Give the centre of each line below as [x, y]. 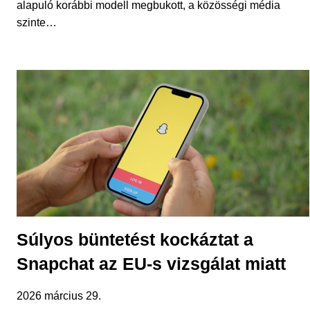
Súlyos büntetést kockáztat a [135, 239]
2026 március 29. [59, 295]
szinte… [37, 23]
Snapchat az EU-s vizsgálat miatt [151, 263]
